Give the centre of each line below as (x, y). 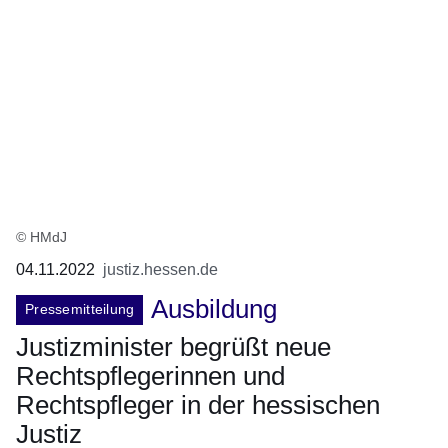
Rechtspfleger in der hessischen (198, 404)
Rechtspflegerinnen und (150, 375)
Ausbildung (214, 308)
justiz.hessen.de (160, 269)
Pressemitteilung (80, 308)
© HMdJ (41, 236)
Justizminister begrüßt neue (173, 346)
